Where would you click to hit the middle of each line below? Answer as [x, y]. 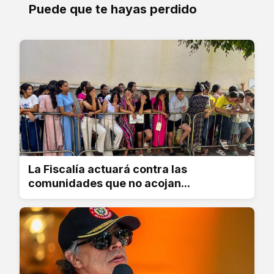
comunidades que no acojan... [109, 183]
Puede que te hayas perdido [113, 9]
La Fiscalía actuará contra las [108, 169]
